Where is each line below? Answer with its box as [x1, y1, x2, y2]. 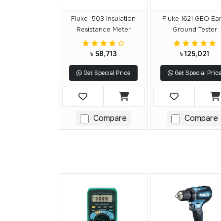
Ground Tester [172, 25, 217, 34]
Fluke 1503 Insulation [71, 14, 136, 23]
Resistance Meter [76, 25, 131, 34]
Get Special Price [82, 69, 130, 77]
